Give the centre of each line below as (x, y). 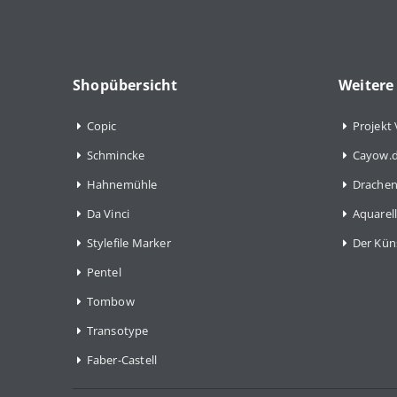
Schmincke (116, 155)
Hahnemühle (122, 184)
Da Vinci (108, 213)
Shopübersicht (125, 85)
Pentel (104, 272)
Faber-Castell (122, 359)
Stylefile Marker (128, 242)
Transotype (117, 330)
